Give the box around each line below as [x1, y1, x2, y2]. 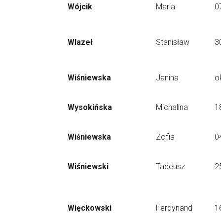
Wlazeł [68, 37, 93, 47]
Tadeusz [156, 162, 185, 171]
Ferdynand [156, 203, 192, 213]
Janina [156, 73, 179, 82]
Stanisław [156, 37, 189, 47]
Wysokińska [68, 103, 112, 112]
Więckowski [68, 203, 111, 213]
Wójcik [68, 2, 92, 11]
